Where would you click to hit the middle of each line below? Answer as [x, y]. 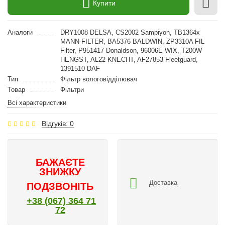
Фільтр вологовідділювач [98, 79]
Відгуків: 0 [58, 124]
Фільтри [72, 90]
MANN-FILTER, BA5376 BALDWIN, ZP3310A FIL [132, 41]
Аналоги [20, 32]
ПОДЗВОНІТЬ [60, 186]
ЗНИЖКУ [60, 172]
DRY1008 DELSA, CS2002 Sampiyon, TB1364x [130, 32]
